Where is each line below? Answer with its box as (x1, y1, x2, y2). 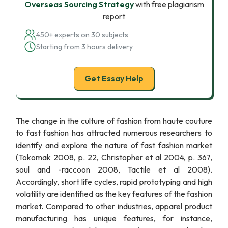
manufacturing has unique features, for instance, (16, 213, 212, 223)
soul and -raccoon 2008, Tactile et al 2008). (16, 164, 212, 175)
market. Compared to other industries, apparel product (16, 201, 212, 211)
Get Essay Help (84, 73, 144, 83)
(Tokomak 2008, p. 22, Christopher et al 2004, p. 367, (16, 152, 212, 162)
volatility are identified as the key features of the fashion (16, 189, 212, 199)
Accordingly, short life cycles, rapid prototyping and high (16, 177, 212, 187)
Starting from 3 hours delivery (36, 42, 133, 51)
